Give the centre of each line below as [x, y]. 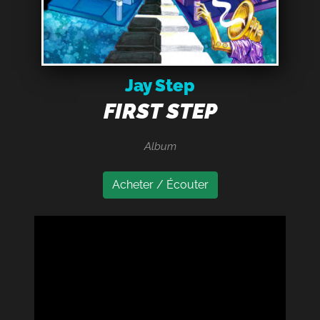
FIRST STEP [160, 111]
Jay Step [160, 86]
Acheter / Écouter [160, 185]
